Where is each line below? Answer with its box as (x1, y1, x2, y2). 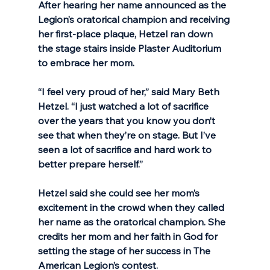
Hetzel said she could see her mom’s (37, 186, 202, 199)
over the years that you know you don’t (37, 114, 218, 127)
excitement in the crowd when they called (37, 201, 227, 213)
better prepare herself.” (37, 157, 143, 170)
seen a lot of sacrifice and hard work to (37, 143, 214, 155)
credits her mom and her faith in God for (37, 230, 220, 242)
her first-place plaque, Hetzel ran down (37, 27, 215, 40)
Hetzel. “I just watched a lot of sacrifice (37, 99, 211, 112)
